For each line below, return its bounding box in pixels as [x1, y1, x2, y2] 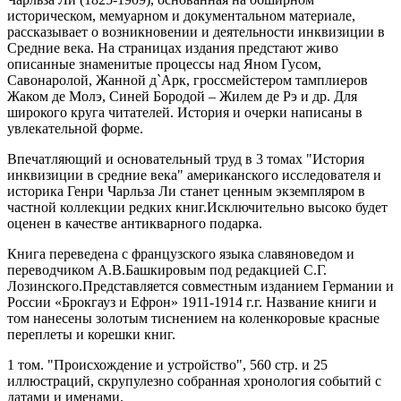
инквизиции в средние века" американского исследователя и [7, 166, 381, 183]
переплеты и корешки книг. [7, 326, 175, 342]
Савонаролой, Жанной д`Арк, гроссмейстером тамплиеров [7, 72, 368, 88]
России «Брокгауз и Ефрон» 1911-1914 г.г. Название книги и [7, 294, 377, 310]
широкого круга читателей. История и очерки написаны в [7, 104, 363, 120]
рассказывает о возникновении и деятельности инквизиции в [7, 23, 385, 39]
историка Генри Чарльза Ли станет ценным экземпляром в [7, 183, 365, 199]
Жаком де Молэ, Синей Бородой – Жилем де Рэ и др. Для [7, 88, 357, 104]
